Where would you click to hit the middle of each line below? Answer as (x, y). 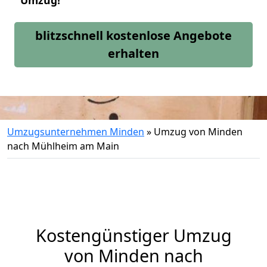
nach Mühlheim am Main (63, 146)
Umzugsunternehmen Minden (76, 132)
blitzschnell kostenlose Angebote (133, 35)
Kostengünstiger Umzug (133, 235)
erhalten (133, 53)
